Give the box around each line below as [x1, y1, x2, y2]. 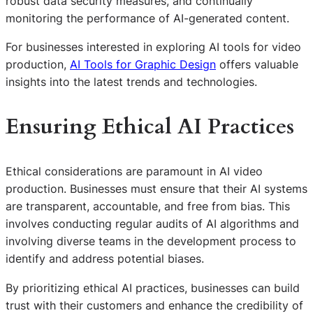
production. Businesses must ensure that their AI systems [6, 182, 307, 196]
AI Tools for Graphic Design [70, 57, 216, 72]
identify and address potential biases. [6, 252, 204, 266]
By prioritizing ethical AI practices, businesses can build [6, 280, 300, 295]
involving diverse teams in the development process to [6, 234, 296, 249]
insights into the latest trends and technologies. [6, 75, 257, 89]
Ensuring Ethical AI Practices [6, 112, 294, 141]
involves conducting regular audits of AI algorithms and [6, 217, 299, 231]
